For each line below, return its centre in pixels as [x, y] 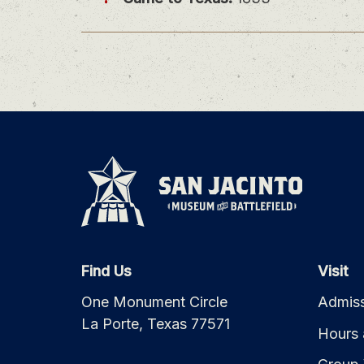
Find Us [107, 271]
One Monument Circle [155, 302]
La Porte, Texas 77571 [156, 324]
